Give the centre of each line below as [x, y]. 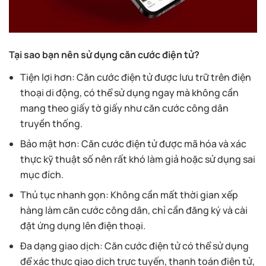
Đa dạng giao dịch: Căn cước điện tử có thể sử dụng [135, 246]
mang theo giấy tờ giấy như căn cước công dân [125, 108]
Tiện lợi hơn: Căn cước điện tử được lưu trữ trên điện [136, 77]
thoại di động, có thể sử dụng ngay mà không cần [130, 93]
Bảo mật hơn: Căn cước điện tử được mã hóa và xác [134, 144]
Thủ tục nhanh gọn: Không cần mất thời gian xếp [129, 195]
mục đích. [42, 175]
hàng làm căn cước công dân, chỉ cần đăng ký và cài [134, 210]
